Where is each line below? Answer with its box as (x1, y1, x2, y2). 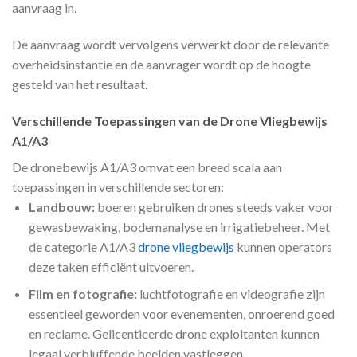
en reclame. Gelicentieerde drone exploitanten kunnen (28, 326, 320, 342)
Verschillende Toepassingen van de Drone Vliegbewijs (12, 112, 328, 128)
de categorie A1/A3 (28, 238, 138, 254)
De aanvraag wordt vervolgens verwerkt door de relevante (12, 37, 329, 53)
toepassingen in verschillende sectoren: (12, 178, 224, 194)
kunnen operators (233, 238, 332, 254)
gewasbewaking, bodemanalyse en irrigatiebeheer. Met (28, 218, 330, 234)
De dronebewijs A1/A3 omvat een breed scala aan (12, 159, 282, 175)
